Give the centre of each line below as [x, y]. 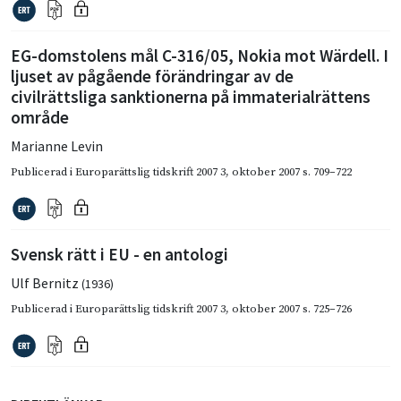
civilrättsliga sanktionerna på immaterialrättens [191, 96]
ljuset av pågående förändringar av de [152, 76]
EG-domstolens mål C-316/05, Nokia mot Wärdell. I [200, 55]
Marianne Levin [57, 145]
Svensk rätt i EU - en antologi [119, 254]
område [40, 117]
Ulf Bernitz [46, 282]
